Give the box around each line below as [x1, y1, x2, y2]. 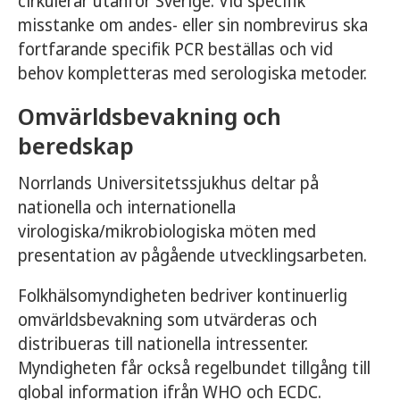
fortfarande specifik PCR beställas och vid [18, 37, 333, 61]
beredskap [18, 129, 134, 162]
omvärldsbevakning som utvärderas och [18, 308, 317, 331]
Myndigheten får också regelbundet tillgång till [18, 356, 371, 379]
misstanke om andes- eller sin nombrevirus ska [18, 13, 368, 37]
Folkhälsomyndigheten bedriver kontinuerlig [18, 284, 347, 307]
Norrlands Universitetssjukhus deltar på [18, 171, 319, 195]
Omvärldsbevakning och [18, 100, 281, 132]
